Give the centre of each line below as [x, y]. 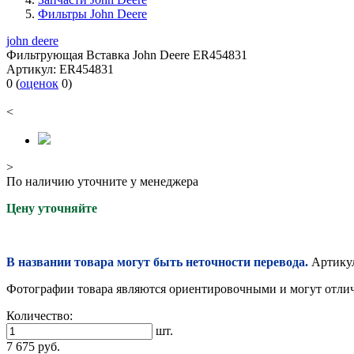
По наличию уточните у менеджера [102, 182]
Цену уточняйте [52, 209]
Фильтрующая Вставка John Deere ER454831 [127, 55]
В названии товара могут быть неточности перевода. [157, 262]
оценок [39, 84]
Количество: [40, 316]
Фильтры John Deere [92, 14]
